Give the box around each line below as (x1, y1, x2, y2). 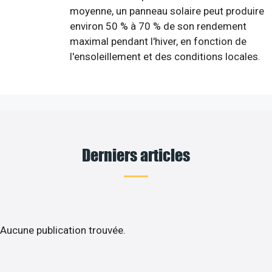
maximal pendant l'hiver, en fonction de (70, 35, 246, 47)
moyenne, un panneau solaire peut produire (70, 4, 264, 17)
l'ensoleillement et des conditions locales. (70, 50, 260, 63)
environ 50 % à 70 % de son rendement (70, 19, 246, 32)
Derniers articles (82, 144, 190, 165)
